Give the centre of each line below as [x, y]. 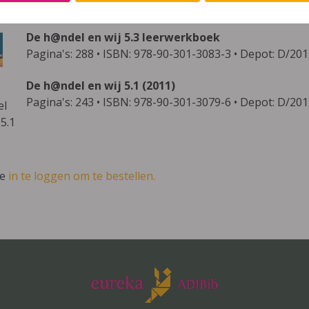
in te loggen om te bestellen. [82, 176]
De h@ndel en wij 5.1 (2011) [100, 86]
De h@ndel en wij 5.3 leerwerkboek [123, 37]
